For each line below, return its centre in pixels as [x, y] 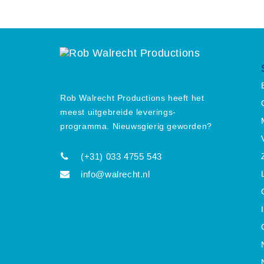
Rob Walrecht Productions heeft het [132, 98]
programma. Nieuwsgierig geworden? [136, 126]
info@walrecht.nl [115, 174]
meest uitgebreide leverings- [118, 112]
